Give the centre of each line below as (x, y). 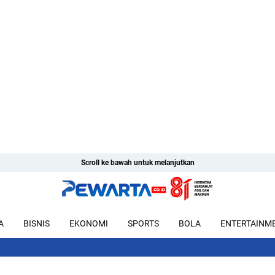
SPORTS (143, 223)
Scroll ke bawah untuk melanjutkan (137, 163)
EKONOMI (89, 223)
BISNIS (37, 223)
